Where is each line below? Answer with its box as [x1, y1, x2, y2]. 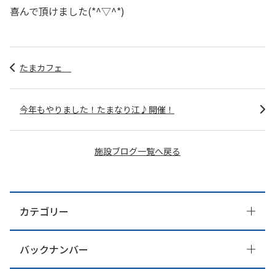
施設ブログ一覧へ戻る [95, 144, 180, 157]
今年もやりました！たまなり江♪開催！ [20, 103, 174, 115]
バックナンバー [20, 241, 88, 257]
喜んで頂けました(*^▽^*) [10, 3, 125, 18]
